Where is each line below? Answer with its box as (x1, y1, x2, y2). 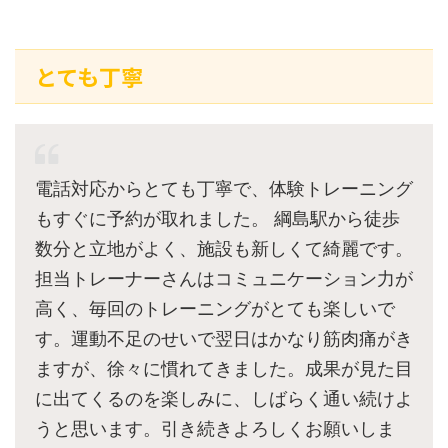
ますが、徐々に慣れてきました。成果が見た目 (35, 358, 413, 380)
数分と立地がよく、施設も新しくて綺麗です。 (35, 238, 413, 260)
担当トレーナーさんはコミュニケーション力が (35, 268, 413, 290)
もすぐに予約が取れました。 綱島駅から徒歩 (35, 208, 400, 230)
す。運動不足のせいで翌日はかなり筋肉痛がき (35, 328, 413, 350)
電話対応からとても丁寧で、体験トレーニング (35, 178, 413, 200)
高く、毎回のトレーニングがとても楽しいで (35, 298, 395, 320)
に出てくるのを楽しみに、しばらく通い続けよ (35, 388, 413, 410)
